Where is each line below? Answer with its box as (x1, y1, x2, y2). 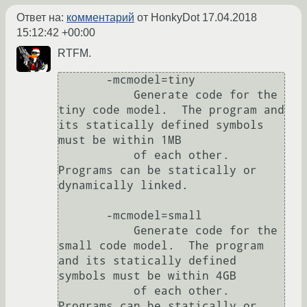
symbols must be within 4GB (58, 269, 236, 283)
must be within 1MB (58, 134, 182, 147)
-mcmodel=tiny (58, 73, 106, 87)
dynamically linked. (58, 179, 188, 193)
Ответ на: (16, 12, 66, 24)
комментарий (66, 12, 134, 24)
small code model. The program (58, 239, 264, 253)
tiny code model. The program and (58, 103, 284, 117)
